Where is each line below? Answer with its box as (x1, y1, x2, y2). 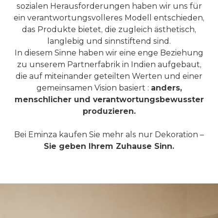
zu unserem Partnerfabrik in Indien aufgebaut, (17, 60, 201, 69)
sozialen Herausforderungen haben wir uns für (16, 1, 202, 11)
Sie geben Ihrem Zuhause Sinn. (44, 142, 174, 151)
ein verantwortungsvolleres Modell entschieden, (14, 13, 204, 22)
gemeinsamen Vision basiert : (36, 83, 151, 92)
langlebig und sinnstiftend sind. (47, 36, 171, 46)
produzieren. (82, 107, 136, 116)
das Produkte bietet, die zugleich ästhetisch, (22, 25, 196, 34)
